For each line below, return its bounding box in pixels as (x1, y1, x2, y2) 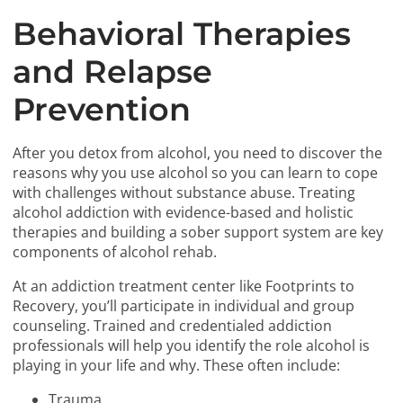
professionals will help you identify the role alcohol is (13, 336, 371, 356)
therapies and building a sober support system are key (13, 222, 384, 243)
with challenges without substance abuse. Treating (13, 183, 356, 203)
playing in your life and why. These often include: (13, 355, 341, 376)
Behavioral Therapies (13, 14, 352, 54)
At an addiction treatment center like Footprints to (13, 276, 355, 297)
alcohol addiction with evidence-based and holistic (13, 202, 354, 223)
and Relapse (13, 52, 213, 92)
